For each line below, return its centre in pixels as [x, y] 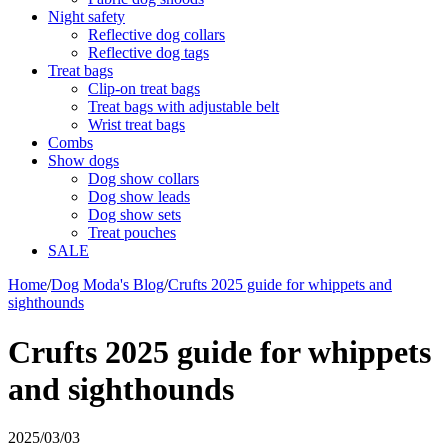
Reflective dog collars [156, 35]
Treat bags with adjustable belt [183, 107]
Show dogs [83, 161]
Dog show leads [139, 197]
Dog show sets [134, 215]
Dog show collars [143, 179]
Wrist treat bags [136, 125]
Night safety [86, 17]
